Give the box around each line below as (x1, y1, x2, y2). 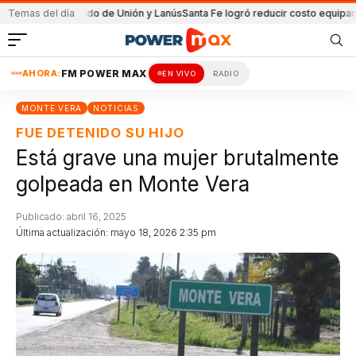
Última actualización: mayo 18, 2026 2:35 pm (16, 226, 216, 239)
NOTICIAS (93, 103, 139, 113)
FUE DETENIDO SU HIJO (16, 124, 184, 141)
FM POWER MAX (60, 67, 146, 79)
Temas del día (8, 7, 75, 19)
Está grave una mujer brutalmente (16, 145, 339, 171)
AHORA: (21, 67, 61, 79)
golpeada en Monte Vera (16, 172, 250, 197)
